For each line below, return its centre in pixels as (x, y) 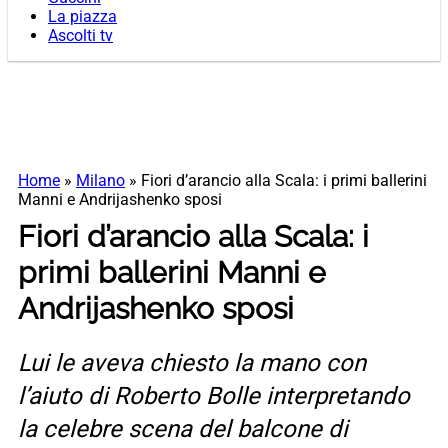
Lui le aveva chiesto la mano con (192, 363)
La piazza (82, 17)
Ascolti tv (80, 36)
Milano (100, 181)
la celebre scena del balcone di (183, 429)
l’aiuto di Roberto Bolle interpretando (214, 396)
